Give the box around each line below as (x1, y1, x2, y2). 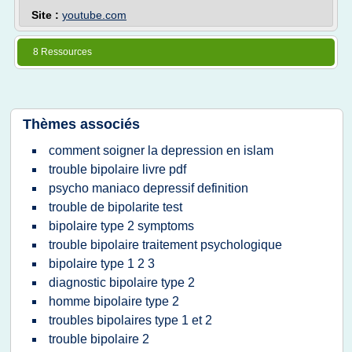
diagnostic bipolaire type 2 (49, 276, 195, 289)
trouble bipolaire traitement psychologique (49, 238, 282, 251)
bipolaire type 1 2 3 (49, 257, 155, 270)
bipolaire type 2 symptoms (49, 219, 194, 233)
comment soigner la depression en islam (49, 144, 273, 157)
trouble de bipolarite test (49, 200, 182, 214)
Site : (31, 9, 62, 21)
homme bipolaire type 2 (49, 295, 179, 308)
